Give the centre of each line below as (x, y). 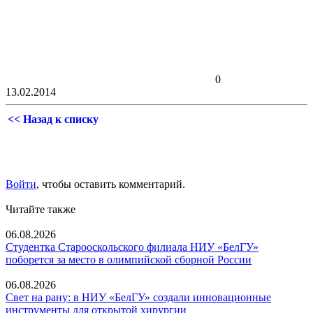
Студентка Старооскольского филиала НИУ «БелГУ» (132, 247)
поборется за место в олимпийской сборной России (129, 259)
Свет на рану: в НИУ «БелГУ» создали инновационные (138, 297)
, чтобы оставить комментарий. (111, 184)
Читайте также (41, 209)
